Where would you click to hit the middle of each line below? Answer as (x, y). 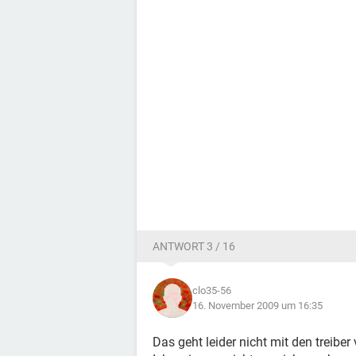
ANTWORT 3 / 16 (194, 246)
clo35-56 (212, 290)
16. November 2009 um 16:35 (257, 306)
